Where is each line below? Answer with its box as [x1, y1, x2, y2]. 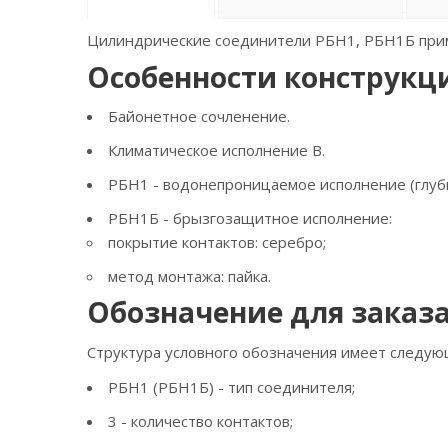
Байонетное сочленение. [108, 106, 290, 127]
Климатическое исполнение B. [108, 140, 325, 161]
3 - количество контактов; [108, 410, 293, 431]
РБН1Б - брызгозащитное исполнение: [108, 208, 392, 229]
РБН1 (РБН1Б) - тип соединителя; [108, 376, 355, 397]
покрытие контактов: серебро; [108, 232, 326, 253]
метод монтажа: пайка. [108, 266, 271, 287]
